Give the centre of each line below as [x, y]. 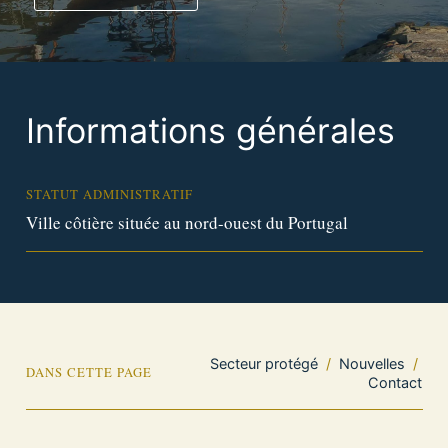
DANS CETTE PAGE [88, 372]
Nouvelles [372, 363]
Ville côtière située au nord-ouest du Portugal [186, 222]
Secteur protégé [264, 363]
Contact [395, 382]
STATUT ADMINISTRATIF [109, 194]
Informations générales [210, 130]
